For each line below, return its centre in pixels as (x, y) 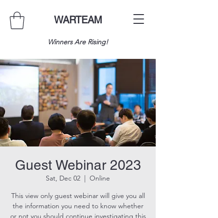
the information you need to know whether (78, 206)
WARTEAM (78, 20)
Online (100, 178)
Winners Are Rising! (78, 42)
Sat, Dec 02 (63, 178)
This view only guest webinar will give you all (78, 195)
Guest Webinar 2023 (78, 165)
